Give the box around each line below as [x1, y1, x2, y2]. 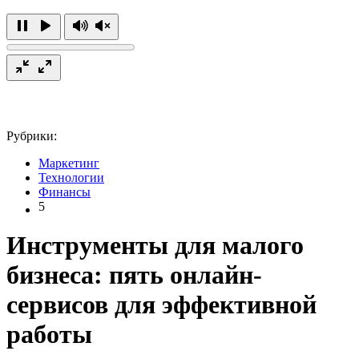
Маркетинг [38, 155, 99, 170]
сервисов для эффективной [6, 290, 317, 320]
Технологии [38, 170, 104, 184]
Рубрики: [6, 128, 57, 143]
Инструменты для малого [6, 231, 304, 260]
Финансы [38, 184, 91, 199]
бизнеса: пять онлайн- [6, 260, 262, 290]
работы [6, 320, 92, 349]
